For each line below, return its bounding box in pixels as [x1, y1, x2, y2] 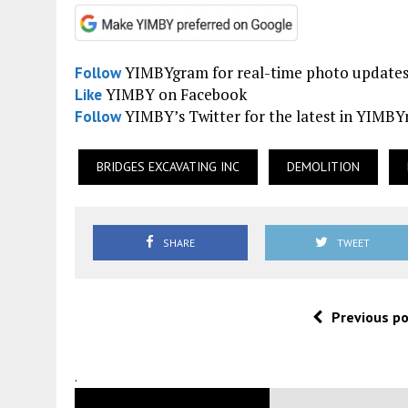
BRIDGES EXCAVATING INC [97, 158, 240, 175]
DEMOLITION [287, 158, 360, 175]
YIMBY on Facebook [102, 83, 247, 105]
